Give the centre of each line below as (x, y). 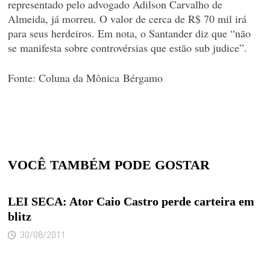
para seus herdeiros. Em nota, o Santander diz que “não (129, 33)
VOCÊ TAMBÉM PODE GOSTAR (108, 165)
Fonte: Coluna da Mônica (65, 78)
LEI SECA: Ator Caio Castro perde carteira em (131, 201)
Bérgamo (143, 78)
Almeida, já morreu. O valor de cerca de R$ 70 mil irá (127, 19)
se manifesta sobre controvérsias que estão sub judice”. (127, 48)
